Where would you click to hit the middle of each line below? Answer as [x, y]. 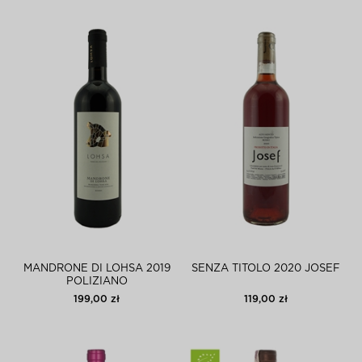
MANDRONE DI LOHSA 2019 [97, 269]
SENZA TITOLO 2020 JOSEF [265, 269]
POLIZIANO [97, 282]
